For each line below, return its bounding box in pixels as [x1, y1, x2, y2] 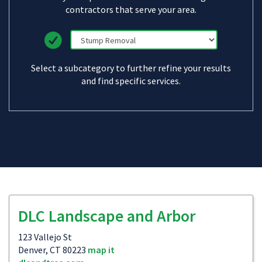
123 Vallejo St [18, 231, 72, 243]
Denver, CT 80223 [18, 244, 88, 256]
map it [88, 244, 115, 256]
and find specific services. [81, 75, 181, 87]
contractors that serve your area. [65, 4, 196, 15]
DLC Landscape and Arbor [18, 205, 195, 226]
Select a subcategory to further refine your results [31, 62, 231, 74]
